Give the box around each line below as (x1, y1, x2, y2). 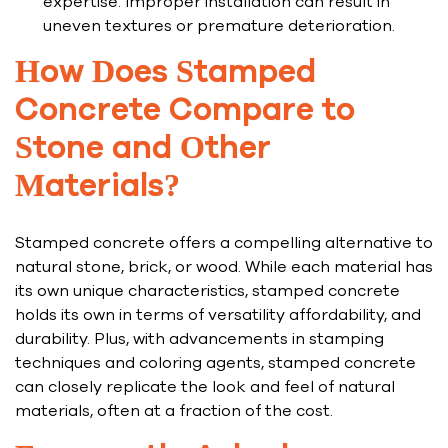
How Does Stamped (15, 57, 316, 90)
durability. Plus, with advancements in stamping (15, 328, 384, 351)
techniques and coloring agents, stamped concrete (15, 352, 416, 375)
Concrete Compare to (15, 95, 355, 128)
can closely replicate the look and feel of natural (15, 376, 395, 399)
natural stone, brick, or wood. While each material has (15, 256, 433, 279)
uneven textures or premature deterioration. (43, 15, 395, 38)
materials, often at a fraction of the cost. (15, 400, 333, 423)
